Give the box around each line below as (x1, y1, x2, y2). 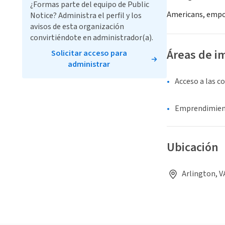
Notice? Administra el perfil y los (30, 10, 142, 21)
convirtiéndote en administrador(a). (30, 32, 153, 43)
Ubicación (167, 139, 218, 157)
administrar (68, 59, 110, 70)
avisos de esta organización (30, 21, 124, 32)
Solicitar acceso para (51, 48, 127, 59)
